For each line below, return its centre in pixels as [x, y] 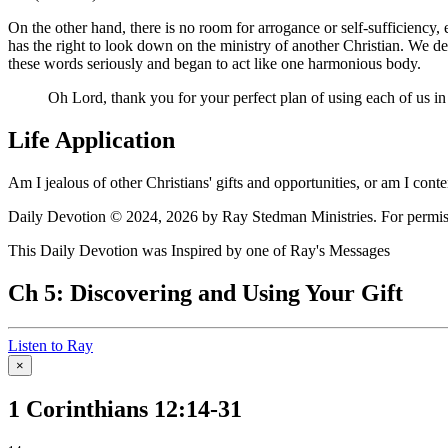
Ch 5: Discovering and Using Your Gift [205, 292]
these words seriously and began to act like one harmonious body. [214, 64]
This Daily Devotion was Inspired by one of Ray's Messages [199, 250]
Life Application [91, 140]
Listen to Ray [50, 345]
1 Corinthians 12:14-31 [125, 408]
